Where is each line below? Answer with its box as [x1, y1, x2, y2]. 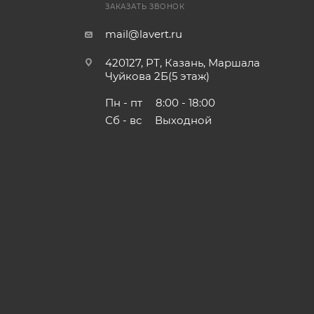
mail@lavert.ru [104, 27, 182, 41]
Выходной [151, 114, 212, 127]
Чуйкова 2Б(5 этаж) [104, 69, 210, 83]
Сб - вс [104, 114, 142, 127]
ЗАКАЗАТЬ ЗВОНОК [104, 2, 185, 11]
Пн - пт [104, 96, 142, 109]
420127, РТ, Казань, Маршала [104, 56, 260, 69]
